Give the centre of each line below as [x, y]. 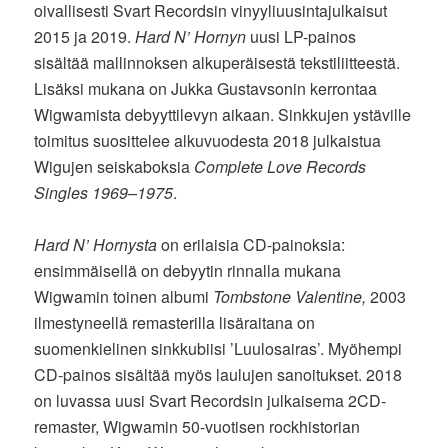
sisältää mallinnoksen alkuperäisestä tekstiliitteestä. [217, 62]
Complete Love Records [280, 166]
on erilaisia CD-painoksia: [251, 244]
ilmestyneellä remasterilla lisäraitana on [175, 322]
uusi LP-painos [301, 36]
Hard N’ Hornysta [96, 244]
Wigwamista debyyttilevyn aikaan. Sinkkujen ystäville [223, 114]
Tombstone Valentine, [290, 296]
